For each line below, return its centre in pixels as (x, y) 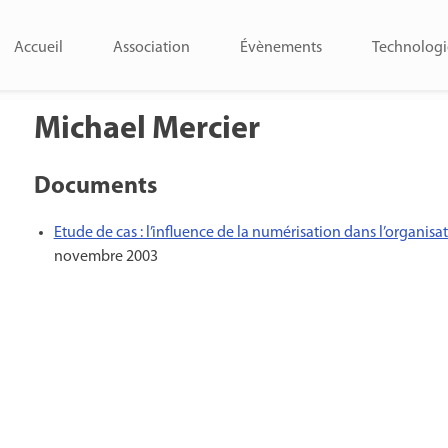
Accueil (38, 48)
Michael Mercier (146, 130)
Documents (95, 187)
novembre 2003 (105, 257)
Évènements (281, 48)
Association (151, 48)
